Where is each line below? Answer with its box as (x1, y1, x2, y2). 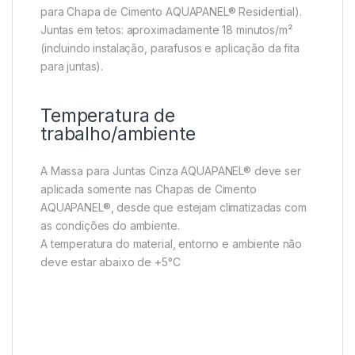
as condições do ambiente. (40, 219, 180, 233)
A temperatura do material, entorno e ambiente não (40, 237, 303, 251)
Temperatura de (40, 105, 176, 128)
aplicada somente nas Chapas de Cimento (40, 182, 257, 197)
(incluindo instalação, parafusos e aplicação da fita (40, 41, 300, 55)
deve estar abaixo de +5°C (40, 255, 181, 269)
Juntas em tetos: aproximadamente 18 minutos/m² (40, 23, 292, 37)
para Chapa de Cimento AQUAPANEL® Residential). (40, 5, 302, 19)
